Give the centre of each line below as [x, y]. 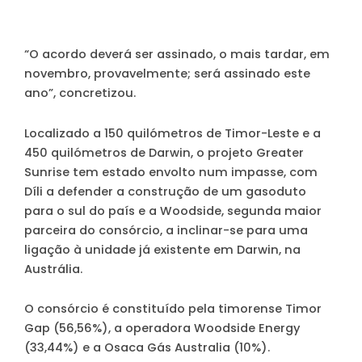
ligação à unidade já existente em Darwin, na [162, 249]
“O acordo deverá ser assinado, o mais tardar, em [177, 55]
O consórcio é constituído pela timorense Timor [173, 309]
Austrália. [53, 269]
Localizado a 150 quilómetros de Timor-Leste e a [173, 133]
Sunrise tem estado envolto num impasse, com [171, 172]
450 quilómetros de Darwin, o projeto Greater [164, 152]
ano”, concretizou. [80, 93]
